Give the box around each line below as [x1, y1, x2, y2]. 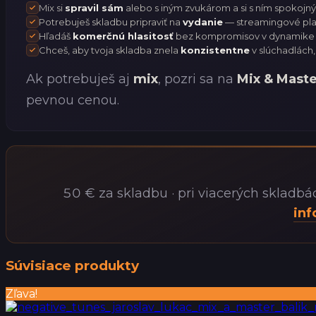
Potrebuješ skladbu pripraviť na [39, 16, 183, 28]
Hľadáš [39, 30, 73, 42]
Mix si [39, 1, 65, 13]
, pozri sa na [158, 71, 237, 87]
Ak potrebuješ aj [26, 71, 133, 87]
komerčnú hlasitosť [73, 30, 174, 42]
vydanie [183, 16, 223, 28]
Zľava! [6, 286, 37, 300]
